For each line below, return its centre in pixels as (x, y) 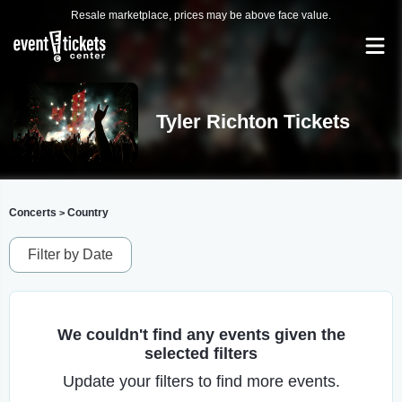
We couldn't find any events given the (201, 335)
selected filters (201, 354)
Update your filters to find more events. (201, 381)
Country (88, 213)
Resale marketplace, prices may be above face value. (201, 15)
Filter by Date (70, 254)
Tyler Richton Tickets (253, 122)
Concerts (33, 213)
